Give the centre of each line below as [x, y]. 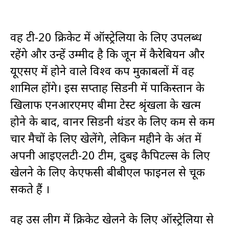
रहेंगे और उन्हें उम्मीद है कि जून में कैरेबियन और [107, 54]
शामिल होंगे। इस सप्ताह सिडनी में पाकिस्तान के [107, 87]
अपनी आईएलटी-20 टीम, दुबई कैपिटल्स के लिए [110, 155]
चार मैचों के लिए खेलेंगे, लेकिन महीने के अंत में [106, 138]
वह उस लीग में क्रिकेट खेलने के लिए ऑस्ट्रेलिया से [112, 219]
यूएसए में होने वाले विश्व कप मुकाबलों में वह [102, 71]
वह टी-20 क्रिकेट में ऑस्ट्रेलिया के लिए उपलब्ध [106, 37]
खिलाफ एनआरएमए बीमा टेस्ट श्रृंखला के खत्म [106, 104]
